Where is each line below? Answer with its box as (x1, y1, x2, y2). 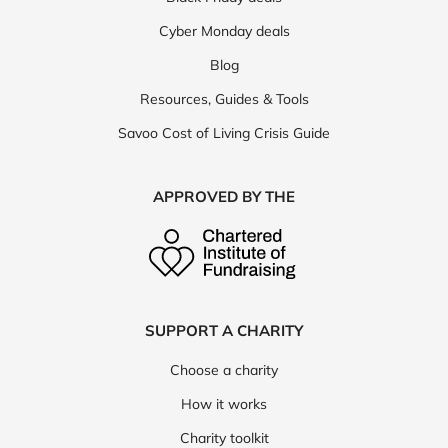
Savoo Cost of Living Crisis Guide (118, 124, 330, 143)
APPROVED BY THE (153, 187, 295, 207)
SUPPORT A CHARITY (145, 321, 303, 341)
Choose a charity (170, 361, 278, 380)
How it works (181, 395, 267, 414)
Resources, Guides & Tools (139, 90, 309, 109)
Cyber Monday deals (158, 22, 290, 41)
